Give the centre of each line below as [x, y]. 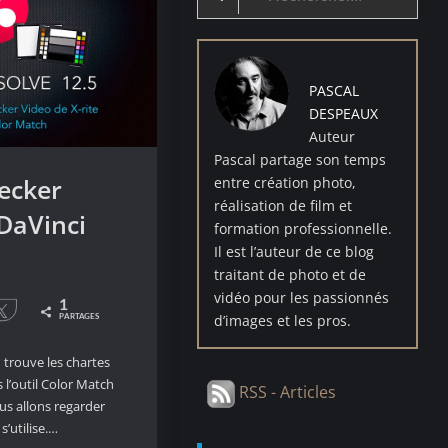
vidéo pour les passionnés [302, 297]
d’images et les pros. [283, 320]
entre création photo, [285, 182]
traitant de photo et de [290, 274]
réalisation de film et [283, 205]
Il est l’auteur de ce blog [294, 251]
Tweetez [37, 310]
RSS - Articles [286, 391]
